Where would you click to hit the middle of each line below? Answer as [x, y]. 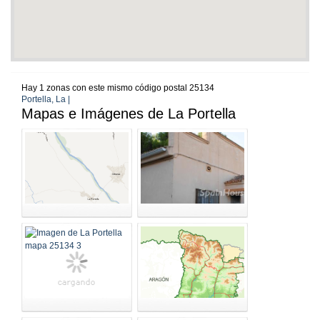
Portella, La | [46, 100]
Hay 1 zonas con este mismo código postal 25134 [118, 88]
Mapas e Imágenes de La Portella [129, 114]
